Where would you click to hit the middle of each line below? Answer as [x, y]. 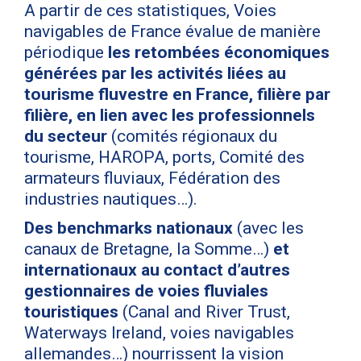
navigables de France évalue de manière [172, 31]
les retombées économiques [219, 52]
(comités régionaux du [192, 136]
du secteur [66, 136]
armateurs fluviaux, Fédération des [152, 178]
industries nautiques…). [111, 199]
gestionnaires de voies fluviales [146, 290]
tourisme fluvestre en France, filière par [177, 94]
